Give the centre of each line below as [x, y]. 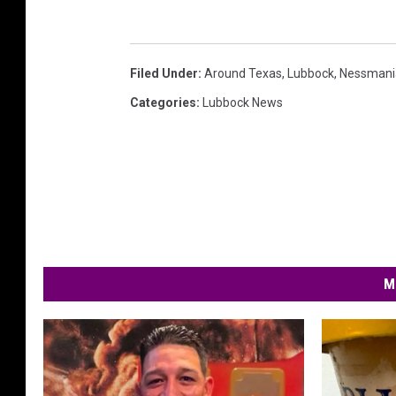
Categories [163, 102]
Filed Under [164, 73]
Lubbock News [243, 102]
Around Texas [243, 73]
